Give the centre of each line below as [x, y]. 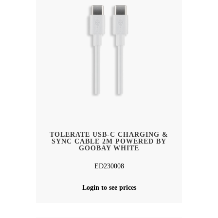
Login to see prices [109, 188]
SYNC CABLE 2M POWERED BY [109, 142]
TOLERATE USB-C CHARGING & [109, 135]
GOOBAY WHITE [109, 148]
